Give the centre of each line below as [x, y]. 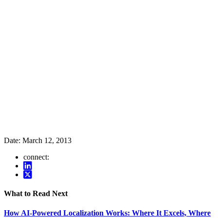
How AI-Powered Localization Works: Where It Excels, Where [107, 213]
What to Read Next [36, 194]
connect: [36, 157]
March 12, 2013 [47, 141]
